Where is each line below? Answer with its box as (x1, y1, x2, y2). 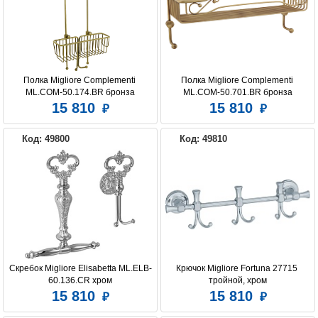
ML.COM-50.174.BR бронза (26, 87, 135, 98)
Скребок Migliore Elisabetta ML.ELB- (9, 263, 152, 274)
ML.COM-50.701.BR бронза (183, 87, 292, 98)
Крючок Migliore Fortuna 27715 (176, 263, 297, 274)
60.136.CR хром (48, 275, 112, 286)
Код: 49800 (22, 133, 70, 145)
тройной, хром (209, 275, 267, 286)
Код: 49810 (180, 133, 227, 145)
